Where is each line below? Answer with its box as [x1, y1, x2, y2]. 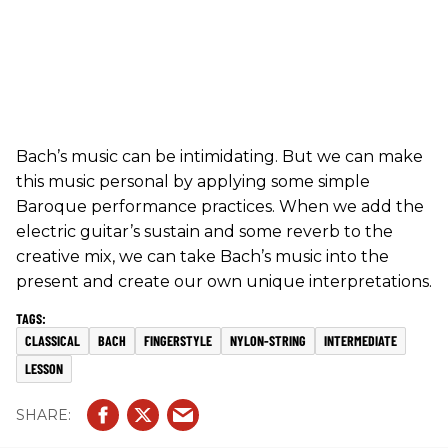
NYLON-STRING [230, 332, 306, 350]
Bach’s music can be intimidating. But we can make [16, 147, 423, 167]
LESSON [25, 360, 63, 378]
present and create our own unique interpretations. [16, 272, 432, 292]
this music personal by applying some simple [16, 172, 370, 192]
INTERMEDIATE [324, 332, 397, 350]
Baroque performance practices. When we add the [16, 197, 424, 217]
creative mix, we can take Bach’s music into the [16, 247, 389, 267]
